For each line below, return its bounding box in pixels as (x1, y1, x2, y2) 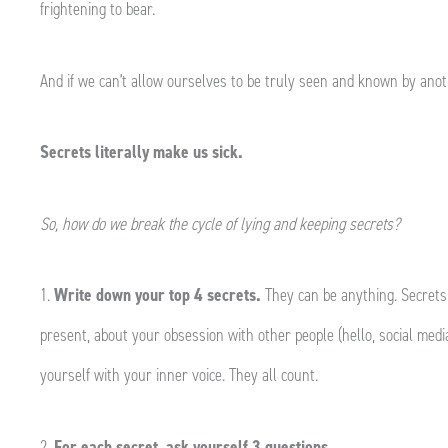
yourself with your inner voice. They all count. (40, 363, 318, 387)
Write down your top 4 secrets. (54, 283, 261, 307)
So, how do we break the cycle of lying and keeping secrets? (40, 211, 400, 236)
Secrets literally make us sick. (40, 140, 243, 164)
